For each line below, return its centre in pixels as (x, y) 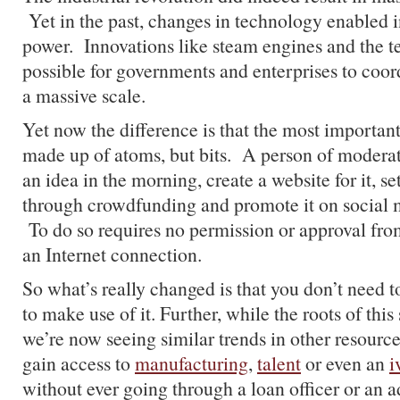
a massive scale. (84, 95)
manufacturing (192, 363)
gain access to (79, 363)
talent (279, 363)
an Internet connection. (112, 254)
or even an (345, 363)
